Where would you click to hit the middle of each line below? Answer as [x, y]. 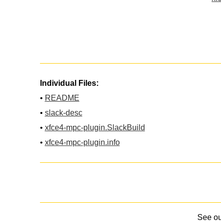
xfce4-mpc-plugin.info [82, 143]
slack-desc [63, 113]
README [62, 98]
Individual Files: [69, 83]
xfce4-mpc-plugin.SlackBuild [95, 128]
